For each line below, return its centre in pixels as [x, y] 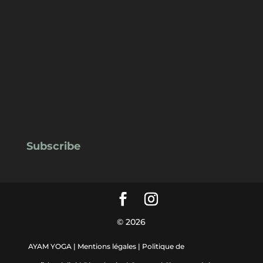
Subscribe [53, 146]
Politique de [163, 246]
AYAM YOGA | [52, 246]
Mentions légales [107, 246]
